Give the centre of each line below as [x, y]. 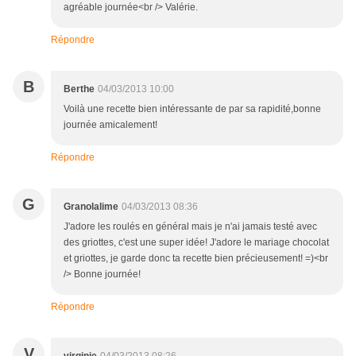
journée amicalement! [110, 125]
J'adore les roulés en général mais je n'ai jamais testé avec [190, 227]
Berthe [79, 89]
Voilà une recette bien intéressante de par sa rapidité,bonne [192, 109]
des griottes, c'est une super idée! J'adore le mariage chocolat [196, 243]
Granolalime [91, 207]
